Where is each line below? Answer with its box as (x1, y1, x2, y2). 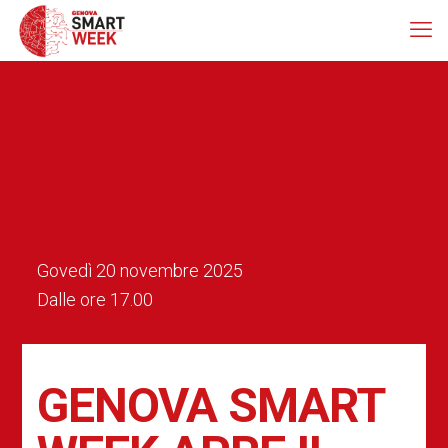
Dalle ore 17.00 (36, 289, 153, 310)
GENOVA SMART (36, 377, 384, 434)
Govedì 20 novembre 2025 (36, 260, 243, 281)
